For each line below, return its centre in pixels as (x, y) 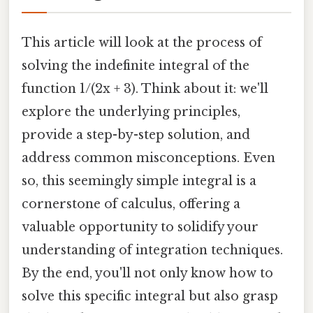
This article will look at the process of (142, 42)
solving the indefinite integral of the (136, 65)
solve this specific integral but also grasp (150, 296)
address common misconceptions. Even (148, 158)
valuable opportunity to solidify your (140, 227)
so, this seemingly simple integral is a (139, 181)
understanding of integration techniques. (152, 250)
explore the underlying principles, (131, 111)
